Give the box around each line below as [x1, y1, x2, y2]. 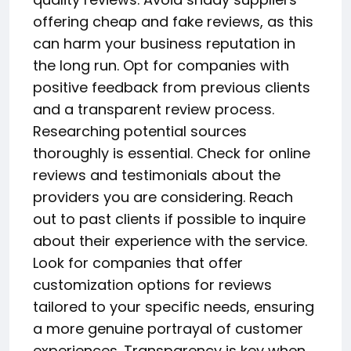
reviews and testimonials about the [33, 165, 280, 185]
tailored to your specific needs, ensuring [33, 296, 314, 317]
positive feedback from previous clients [33, 77, 310, 97]
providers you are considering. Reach [33, 186, 293, 207]
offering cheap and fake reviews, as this [33, 11, 313, 31]
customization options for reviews [33, 274, 272, 295]
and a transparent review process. [33, 99, 274, 119]
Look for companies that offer [33, 252, 243, 273]
